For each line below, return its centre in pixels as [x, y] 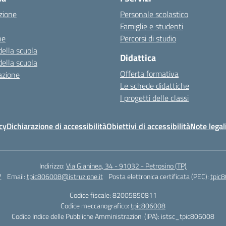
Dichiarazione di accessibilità [56, 126]
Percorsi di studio [148, 38]
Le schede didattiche [155, 86]
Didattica [138, 58]
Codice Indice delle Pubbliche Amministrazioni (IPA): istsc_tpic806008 [113, 216]
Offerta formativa [149, 74]
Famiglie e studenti [152, 26]
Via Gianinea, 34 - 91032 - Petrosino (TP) [126, 166]
